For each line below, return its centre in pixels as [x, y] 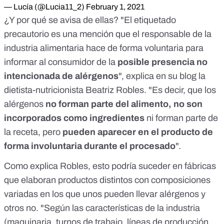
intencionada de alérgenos [61, 76]
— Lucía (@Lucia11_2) [45, 7]
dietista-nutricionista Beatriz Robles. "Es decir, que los [110, 90]
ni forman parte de [181, 118]
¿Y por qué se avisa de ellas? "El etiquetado [90, 20]
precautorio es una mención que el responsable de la [108, 34]
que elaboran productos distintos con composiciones [107, 180]
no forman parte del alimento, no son [124, 104]
